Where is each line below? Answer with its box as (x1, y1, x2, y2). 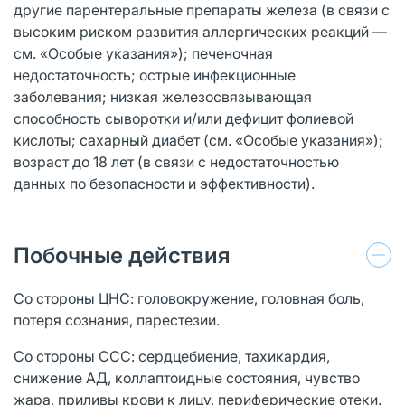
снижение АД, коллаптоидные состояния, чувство (14, 368, 360, 387)
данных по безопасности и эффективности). (14, 174, 315, 193)
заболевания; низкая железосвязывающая (14, 87, 312, 106)
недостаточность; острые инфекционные (14, 65, 296, 84)
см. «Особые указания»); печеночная (14, 43, 273, 62)
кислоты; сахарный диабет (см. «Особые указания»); (14, 130, 383, 149)
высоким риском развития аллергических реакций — (14, 22, 387, 41)
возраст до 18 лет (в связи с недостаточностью (14, 152, 339, 171)
